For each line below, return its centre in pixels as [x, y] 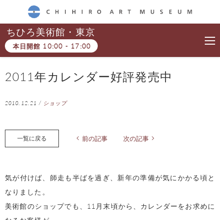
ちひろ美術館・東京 [51, 31]
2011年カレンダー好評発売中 [89, 76]
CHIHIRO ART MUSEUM [62, 22]
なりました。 [27, 191]
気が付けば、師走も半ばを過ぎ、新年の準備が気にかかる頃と [110, 177]
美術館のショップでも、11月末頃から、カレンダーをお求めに [110, 206]
